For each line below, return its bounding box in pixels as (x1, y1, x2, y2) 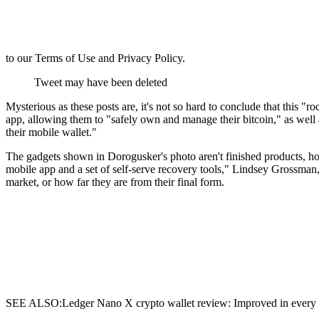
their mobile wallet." (6, 125, 97, 138)
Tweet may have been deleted (34, 75, 167, 88)
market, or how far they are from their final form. (6, 175, 224, 188)
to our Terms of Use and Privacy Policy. (6, 51, 185, 64)
